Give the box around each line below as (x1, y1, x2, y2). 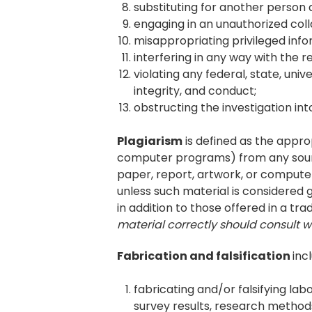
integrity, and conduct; (134, 83, 257, 100)
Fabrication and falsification (117, 247, 293, 264)
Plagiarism (117, 133, 183, 150)
